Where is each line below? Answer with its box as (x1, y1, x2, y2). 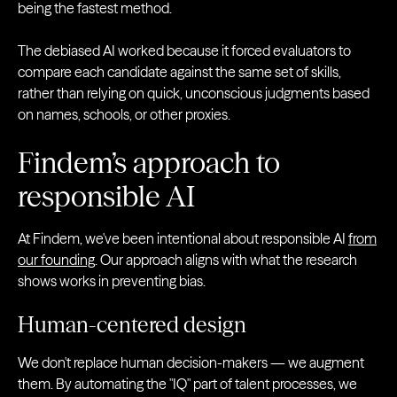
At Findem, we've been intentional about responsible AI (18, 230, 348, 248)
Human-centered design (18, 312, 246, 339)
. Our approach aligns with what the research (95, 251, 357, 269)
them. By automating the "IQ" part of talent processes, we (18, 375, 357, 393)
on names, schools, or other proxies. (18, 105, 230, 124)
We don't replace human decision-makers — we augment (18, 354, 364, 372)
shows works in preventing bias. (18, 272, 206, 291)
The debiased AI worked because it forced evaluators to (18, 42, 351, 60)
